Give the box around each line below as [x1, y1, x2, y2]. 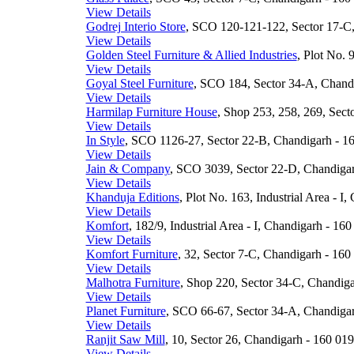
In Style [85, 134, 125, 147]
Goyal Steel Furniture [85, 77, 194, 90]
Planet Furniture [85, 304, 166, 318]
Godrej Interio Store [85, 20, 186, 33]
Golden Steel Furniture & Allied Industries [85, 48, 297, 62]
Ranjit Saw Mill [85, 333, 165, 346]
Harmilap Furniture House [85, 105, 217, 119]
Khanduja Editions [85, 190, 179, 204]
